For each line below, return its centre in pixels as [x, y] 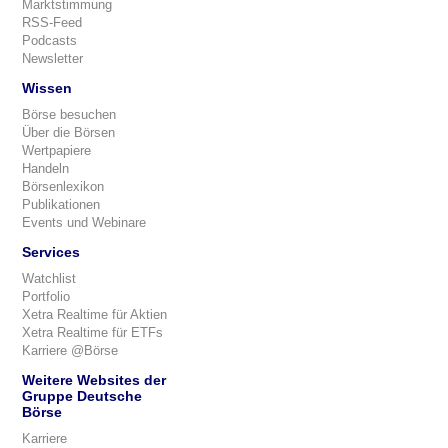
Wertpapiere [56, 150]
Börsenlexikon [63, 186]
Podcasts [49, 40]
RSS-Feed [52, 22]
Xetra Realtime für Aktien [94, 314]
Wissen [47, 88]
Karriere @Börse [70, 350]
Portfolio [46, 296]
